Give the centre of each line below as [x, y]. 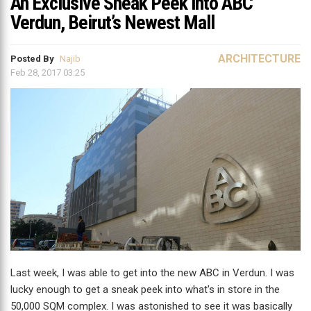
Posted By [33, 59]
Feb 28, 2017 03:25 [48, 73]
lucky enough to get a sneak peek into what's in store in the [145, 290]
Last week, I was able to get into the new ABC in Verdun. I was [152, 273]
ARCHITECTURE [259, 59]
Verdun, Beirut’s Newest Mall [112, 23]
